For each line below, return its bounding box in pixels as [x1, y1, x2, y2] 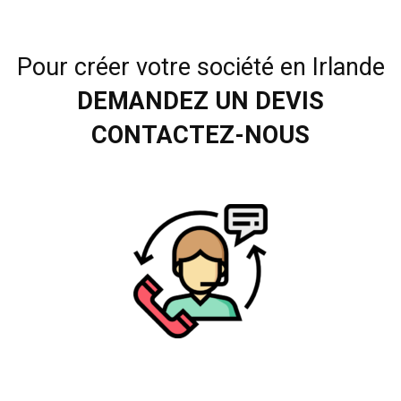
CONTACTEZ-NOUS [91, 121, 310, 150]
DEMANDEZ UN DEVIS [77, 87, 324, 116]
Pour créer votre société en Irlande [16, 53, 385, 82]
